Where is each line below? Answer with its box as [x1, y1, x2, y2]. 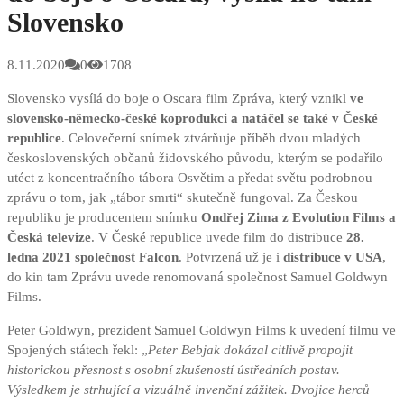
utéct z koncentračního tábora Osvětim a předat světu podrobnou [7, 170, 372, 186]
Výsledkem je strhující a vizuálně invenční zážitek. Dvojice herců [7, 382, 370, 398]
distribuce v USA [283, 250, 382, 265]
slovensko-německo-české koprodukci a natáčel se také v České [7, 111, 378, 126]
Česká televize [7, 230, 91, 245]
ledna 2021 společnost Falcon [7, 250, 179, 265]
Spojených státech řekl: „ [7, 343, 148, 358]
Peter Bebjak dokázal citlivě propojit [148, 343, 353, 358]
